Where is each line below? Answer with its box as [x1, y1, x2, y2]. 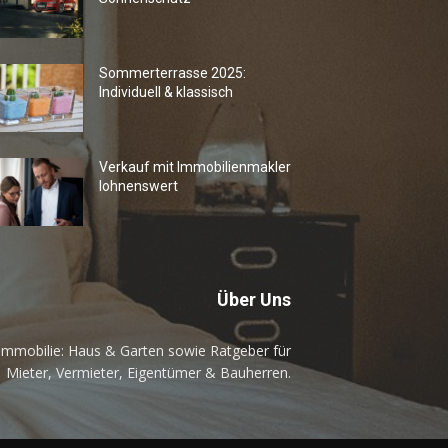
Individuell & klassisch [99, 84, 234, 101]
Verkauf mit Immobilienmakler [99, 159, 292, 176]
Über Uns [217, 289, 292, 311]
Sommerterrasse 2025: [99, 65, 247, 82]
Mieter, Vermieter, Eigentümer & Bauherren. [6, 363, 292, 383]
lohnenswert [99, 178, 179, 195]
